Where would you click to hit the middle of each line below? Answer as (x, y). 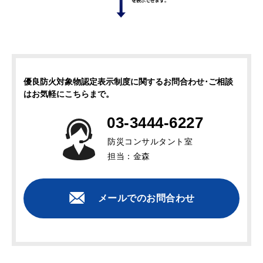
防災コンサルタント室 (154, 142)
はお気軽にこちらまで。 (69, 94)
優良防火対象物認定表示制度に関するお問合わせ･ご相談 (128, 82)
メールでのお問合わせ (146, 198)
